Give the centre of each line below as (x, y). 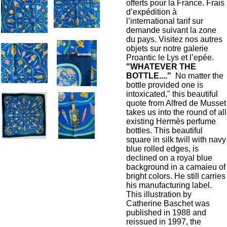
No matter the (198, 76)
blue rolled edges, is (162, 149)
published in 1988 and (166, 213)
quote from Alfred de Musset (176, 103)
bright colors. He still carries (176, 176)
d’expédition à (152, 12)
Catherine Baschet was (168, 203)
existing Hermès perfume (171, 121)
